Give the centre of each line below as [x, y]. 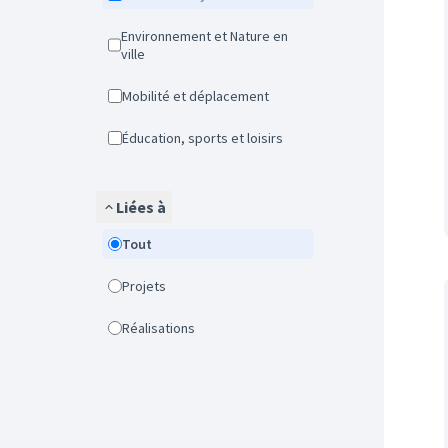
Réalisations [162, 328]
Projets [148, 286]
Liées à [141, 207]
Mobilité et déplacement [200, 96]
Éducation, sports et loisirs [206, 138]
